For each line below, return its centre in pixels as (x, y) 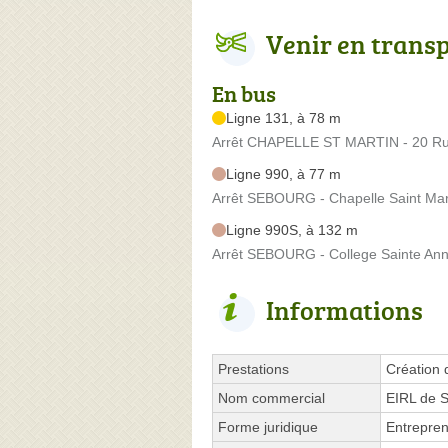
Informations (344, 309)
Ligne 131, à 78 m (283, 117)
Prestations (253, 368)
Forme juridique (268, 426)
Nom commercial (271, 397)
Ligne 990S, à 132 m (292, 229)
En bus (244, 93)
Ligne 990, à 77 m (283, 173)
